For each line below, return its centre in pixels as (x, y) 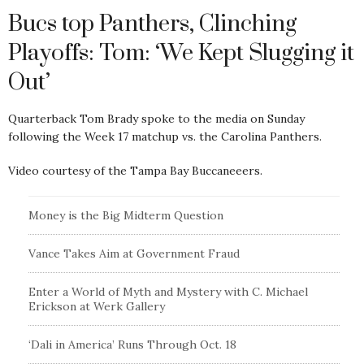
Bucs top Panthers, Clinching (152, 24)
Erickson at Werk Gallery (97, 306)
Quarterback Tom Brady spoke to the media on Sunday (156, 119)
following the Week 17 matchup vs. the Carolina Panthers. (165, 136)
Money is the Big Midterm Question (126, 215)
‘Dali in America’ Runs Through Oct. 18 (132, 344)
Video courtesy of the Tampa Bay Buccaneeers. (135, 171)
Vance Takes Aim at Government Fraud (134, 253)
